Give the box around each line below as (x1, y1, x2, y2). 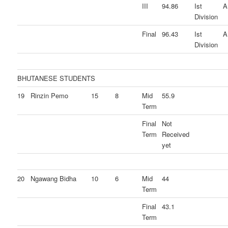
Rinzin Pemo (31, 91, 69, 101)
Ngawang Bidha (31, 174, 77, 184)
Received (162, 129, 190, 139)
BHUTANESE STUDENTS (17, 73, 96, 83)
